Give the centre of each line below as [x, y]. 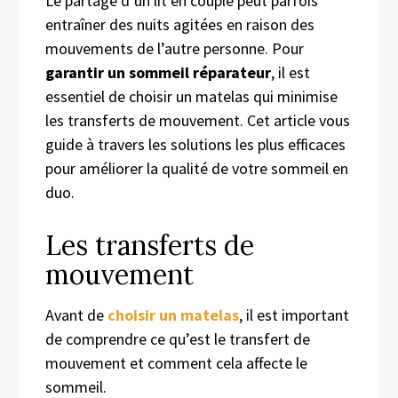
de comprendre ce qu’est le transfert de [178, 338]
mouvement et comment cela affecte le [176, 362]
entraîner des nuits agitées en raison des [180, 24]
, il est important [294, 314]
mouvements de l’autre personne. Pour [175, 48]
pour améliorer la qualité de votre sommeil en [197, 168]
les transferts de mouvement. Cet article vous [198, 120]
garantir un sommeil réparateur [158, 72]
